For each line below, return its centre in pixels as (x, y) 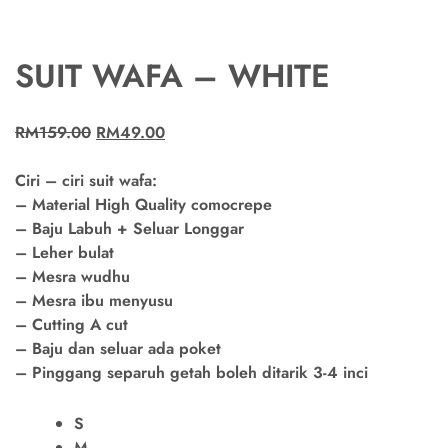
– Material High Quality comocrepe (143, 205)
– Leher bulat (64, 253)
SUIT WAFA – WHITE (172, 76)
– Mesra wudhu (72, 277)
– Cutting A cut (71, 325)
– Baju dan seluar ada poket (118, 349)
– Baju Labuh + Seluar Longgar (129, 229)
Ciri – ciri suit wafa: (86, 181)
